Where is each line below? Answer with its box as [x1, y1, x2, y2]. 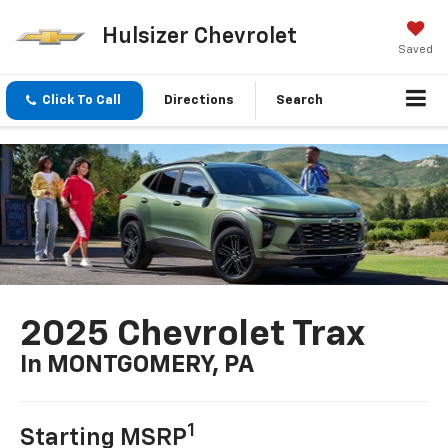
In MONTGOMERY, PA [20, 352, 255, 377]
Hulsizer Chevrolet [101, 25, 297, 48]
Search [276, 94, 323, 108]
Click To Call [42, 94, 121, 108]
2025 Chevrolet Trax [20, 316, 366, 353]
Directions [164, 94, 234, 108]
